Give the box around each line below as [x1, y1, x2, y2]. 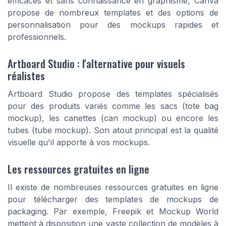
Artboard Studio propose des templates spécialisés [8, 89, 218, 99]
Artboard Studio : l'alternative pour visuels [8, 55, 185, 71]
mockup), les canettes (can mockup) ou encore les [8, 113, 218, 123]
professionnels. [8, 31, 66, 42]
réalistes [8, 68, 45, 83]
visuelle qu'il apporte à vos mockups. [8, 137, 150, 147]
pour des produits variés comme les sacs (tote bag [8, 101, 218, 111]
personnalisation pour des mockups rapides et [8, 19, 218, 30]
